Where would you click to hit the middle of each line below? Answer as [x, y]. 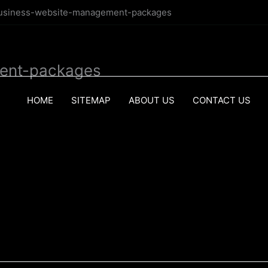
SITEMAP [91, 100]
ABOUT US [152, 100]
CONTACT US [222, 100]
